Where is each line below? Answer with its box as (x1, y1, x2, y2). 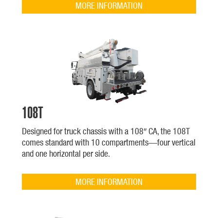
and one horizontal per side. (21, 148, 110, 159)
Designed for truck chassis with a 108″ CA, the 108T (21, 126, 190, 136)
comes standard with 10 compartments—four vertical (21, 137, 196, 147)
